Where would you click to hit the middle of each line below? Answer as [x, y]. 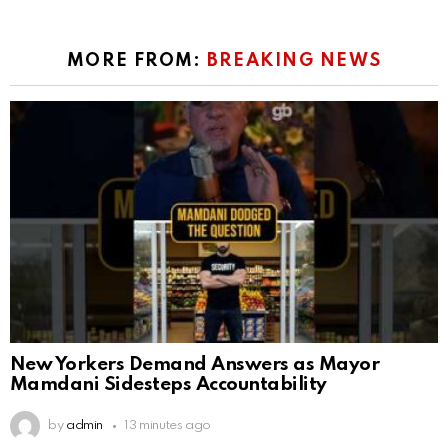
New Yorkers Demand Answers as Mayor [195, 365]
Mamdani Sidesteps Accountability [168, 385]
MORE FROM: [136, 61]
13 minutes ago [168, 426]
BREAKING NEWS [294, 61]
